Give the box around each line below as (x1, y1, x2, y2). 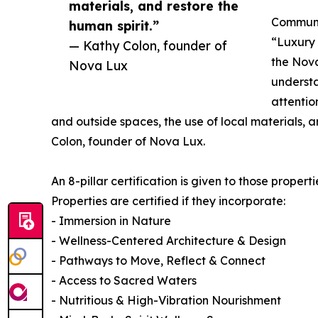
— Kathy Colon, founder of (69, 37, 227, 53)
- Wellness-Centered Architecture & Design (51, 233, 286, 248)
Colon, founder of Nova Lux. (51, 133, 205, 148)
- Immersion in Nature (51, 213, 171, 228)
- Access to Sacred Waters (51, 273, 197, 287)
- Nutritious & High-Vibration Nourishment (51, 292, 281, 307)
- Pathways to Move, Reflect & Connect (51, 253, 265, 268)
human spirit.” (69, 17, 159, 33)
